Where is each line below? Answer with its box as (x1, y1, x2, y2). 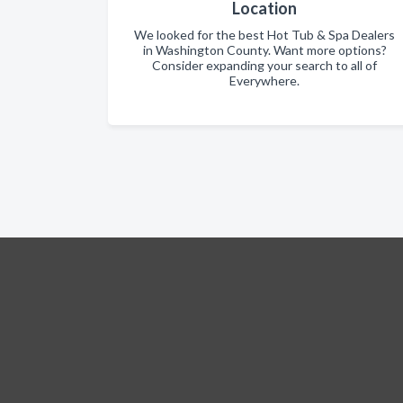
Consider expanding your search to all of (152, 58, 377, 73)
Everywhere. (229, 73, 300, 88)
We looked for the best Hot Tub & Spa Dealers (134, 27, 395, 42)
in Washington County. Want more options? (142, 42, 387, 58)
